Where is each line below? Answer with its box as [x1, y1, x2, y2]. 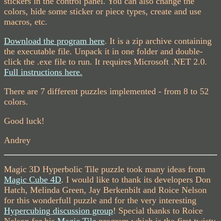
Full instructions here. [4, 67, 82, 77]
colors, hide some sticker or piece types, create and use [4, 6, 201, 16]
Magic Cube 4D [4, 175, 61, 184]
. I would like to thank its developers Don [61, 175, 211, 184]
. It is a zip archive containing [105, 36, 212, 46]
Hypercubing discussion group [4, 206, 113, 216]
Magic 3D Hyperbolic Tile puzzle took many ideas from [4, 164, 205, 174]
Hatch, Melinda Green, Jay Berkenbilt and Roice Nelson [4, 185, 207, 195]
